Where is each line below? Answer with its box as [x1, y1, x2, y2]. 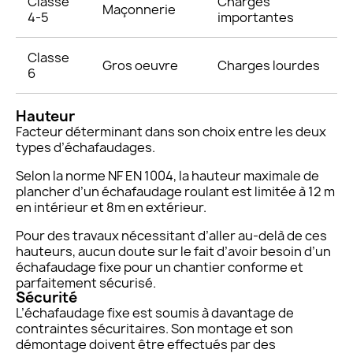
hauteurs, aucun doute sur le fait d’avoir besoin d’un [16, 243, 331, 261]
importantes [217, 9, 294, 27]
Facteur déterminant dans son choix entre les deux [16, 123, 326, 141]
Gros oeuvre [102, 57, 178, 75]
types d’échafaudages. [16, 139, 155, 157]
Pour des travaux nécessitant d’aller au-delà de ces [16, 227, 327, 245]
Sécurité [16, 288, 77, 308]
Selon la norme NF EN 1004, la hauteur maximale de [16, 167, 319, 185]
